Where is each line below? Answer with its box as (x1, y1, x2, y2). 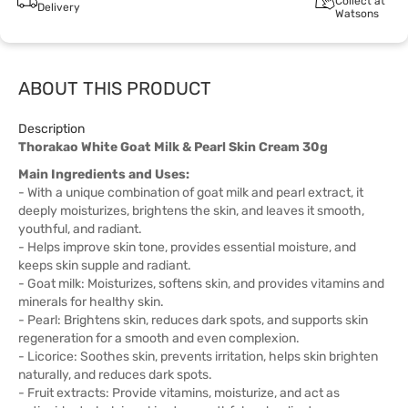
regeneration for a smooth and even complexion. (18, 331, 300, 346)
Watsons (334, 7, 379, 20)
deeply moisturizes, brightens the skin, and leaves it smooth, (18, 203, 364, 219)
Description (18, 121, 85, 137)
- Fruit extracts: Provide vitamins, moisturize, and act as (18, 385, 340, 401)
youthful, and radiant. (18, 221, 142, 237)
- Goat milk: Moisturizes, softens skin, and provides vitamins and (18, 276, 384, 291)
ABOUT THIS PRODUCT (18, 77, 211, 99)
